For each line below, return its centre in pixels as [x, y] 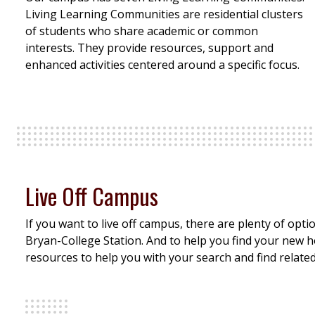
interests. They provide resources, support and [149, 48]
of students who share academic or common [142, 31]
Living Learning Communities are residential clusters [164, 14]
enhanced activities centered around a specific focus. [162, 65]
